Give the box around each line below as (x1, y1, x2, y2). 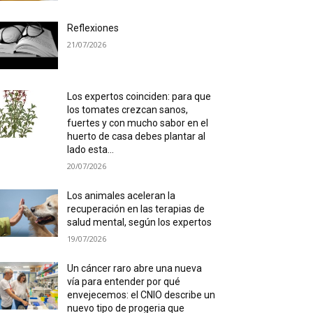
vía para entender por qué (67, 276, 181, 288)
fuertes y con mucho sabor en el (67, 117, 209, 129)
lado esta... (67, 144, 115, 156)
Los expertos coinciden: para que (67, 91, 212, 103)
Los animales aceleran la (67, 190, 176, 202)
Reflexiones (67, 22, 119, 34)
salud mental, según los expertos (67, 217, 212, 228)
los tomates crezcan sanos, (67, 104, 189, 116)
